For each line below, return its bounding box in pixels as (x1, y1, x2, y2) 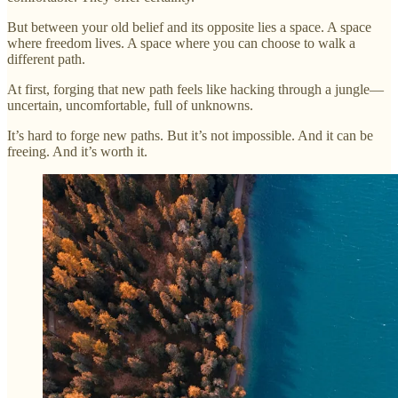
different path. (7, 51, 85, 67)
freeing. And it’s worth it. (7, 143, 147, 159)
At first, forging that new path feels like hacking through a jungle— (7, 81, 384, 97)
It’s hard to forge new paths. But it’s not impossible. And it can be (7, 127, 373, 143)
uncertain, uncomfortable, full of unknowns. (7, 97, 253, 113)
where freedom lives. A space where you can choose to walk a (7, 35, 355, 51)
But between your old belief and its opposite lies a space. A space (7, 19, 371, 35)
